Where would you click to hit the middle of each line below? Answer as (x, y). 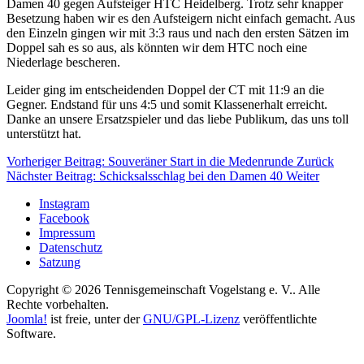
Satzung (60, 262)
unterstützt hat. (44, 133)
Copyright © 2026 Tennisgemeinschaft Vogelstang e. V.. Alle (163, 289)
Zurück (315, 161)
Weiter (303, 175)
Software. (31, 333)
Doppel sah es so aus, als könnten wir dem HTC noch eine (157, 47)
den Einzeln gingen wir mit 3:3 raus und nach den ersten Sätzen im (178, 32)
